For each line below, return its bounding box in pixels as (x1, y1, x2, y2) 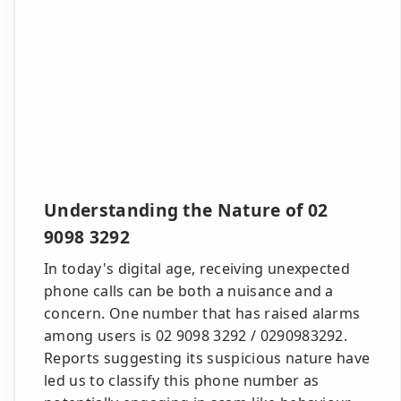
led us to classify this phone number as (44, 371, 320, 390)
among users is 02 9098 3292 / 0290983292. (44, 326, 348, 346)
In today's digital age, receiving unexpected (44, 259, 351, 278)
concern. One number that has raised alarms (44, 303, 361, 323)
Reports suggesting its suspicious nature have (44, 348, 371, 368)
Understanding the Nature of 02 (44, 198, 328, 222)
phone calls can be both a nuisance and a (44, 281, 334, 301)
